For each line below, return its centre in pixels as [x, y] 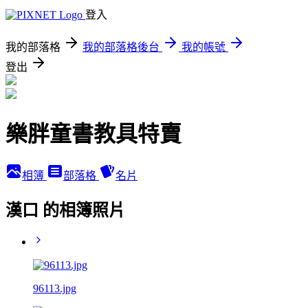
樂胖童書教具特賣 [93, 134]
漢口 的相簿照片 [65, 210]
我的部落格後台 [121, 47]
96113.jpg [55, 288]
